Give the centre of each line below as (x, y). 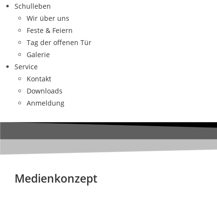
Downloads (45, 91)
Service (26, 67)
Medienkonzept (56, 178)
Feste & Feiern (50, 30)
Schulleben (33, 6)
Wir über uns (48, 18)
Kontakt (39, 79)
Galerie (38, 54)
